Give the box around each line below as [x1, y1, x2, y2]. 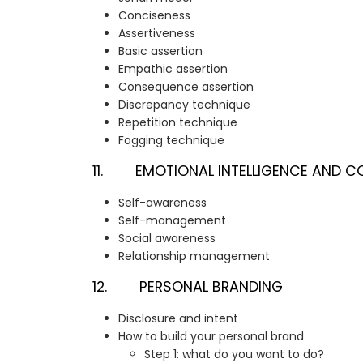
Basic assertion [118, 43, 203, 60]
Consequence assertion [118, 79, 254, 96]
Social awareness [118, 230, 216, 247]
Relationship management [118, 248, 270, 265]
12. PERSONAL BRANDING [92, 277, 283, 297]
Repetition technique [118, 114, 237, 131]
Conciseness [118, 7, 216, 24]
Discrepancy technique [118, 96, 250, 113]
